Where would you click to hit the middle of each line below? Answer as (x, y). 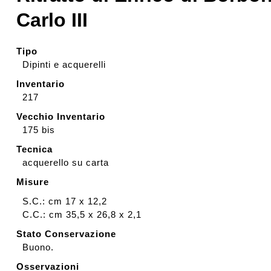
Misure (33, 182)
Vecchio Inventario (61, 116)
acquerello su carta (66, 162)
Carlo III (52, 20)
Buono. (38, 247)
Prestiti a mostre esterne (170, 62)
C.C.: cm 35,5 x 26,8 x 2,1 (82, 214)
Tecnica (35, 149)
